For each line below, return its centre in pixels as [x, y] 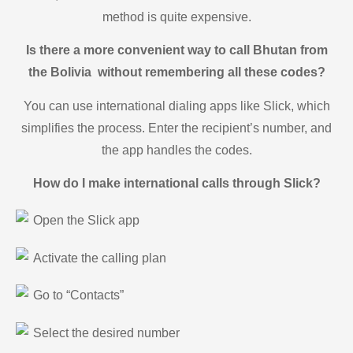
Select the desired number [106, 333]
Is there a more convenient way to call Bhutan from [176, 50]
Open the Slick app [86, 221]
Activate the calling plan [100, 258]
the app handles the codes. [176, 150]
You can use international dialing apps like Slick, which [176, 106]
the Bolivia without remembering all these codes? [176, 72]
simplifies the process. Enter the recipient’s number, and [176, 128]
